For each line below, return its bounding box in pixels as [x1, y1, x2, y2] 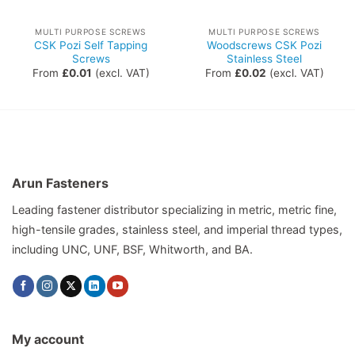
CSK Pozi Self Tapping [34, 38, 147, 52]
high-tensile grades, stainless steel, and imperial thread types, [12, 222, 342, 236]
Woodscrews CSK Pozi [207, 38, 322, 52]
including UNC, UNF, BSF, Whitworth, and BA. [12, 242, 253, 256]
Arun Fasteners [12, 174, 109, 191]
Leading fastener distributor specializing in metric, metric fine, [12, 202, 337, 216]
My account [11, 331, 84, 348]
